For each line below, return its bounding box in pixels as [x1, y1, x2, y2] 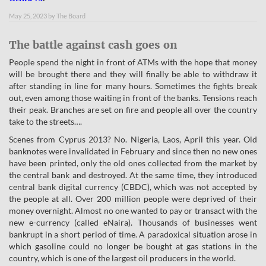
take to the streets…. [9, 116, 82, 126]
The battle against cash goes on [9, 38, 177, 52]
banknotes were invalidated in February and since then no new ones [9, 146, 257, 156]
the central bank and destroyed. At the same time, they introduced [9, 170, 257, 180]
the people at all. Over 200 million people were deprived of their [9, 194, 257, 204]
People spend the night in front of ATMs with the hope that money [9, 57, 257, 67]
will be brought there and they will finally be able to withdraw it [9, 69, 257, 79]
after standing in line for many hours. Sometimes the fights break [9, 81, 257, 91]
